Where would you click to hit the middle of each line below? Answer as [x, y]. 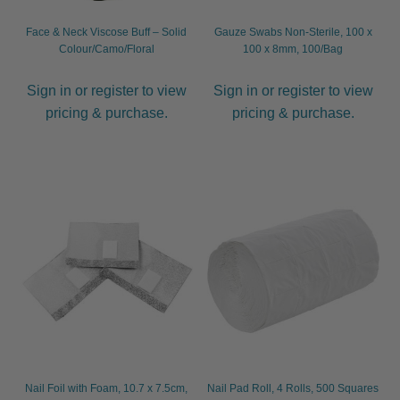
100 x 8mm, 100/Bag [293, 49]
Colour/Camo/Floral [106, 49]
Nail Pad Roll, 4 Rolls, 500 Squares [293, 389]
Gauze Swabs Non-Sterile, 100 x [293, 32]
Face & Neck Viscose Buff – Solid [107, 32]
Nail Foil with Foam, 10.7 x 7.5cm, [107, 389]
